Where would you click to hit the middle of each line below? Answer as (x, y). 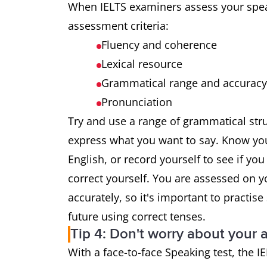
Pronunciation (137, 102)
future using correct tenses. (137, 216)
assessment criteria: (118, 26)
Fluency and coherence (159, 45)
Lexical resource (142, 64)
